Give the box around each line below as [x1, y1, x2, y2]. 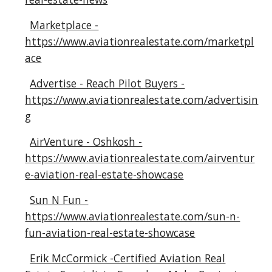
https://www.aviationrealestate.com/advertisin [25, 92, 259, 107]
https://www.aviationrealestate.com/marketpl [25, 34, 254, 49]
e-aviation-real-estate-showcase [25, 167, 184, 182]
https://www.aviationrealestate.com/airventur [25, 151, 255, 165]
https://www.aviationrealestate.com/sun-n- [25, 209, 240, 223]
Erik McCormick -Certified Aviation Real [30, 251, 226, 265]
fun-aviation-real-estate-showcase [25, 225, 195, 240]
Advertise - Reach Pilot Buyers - [30, 76, 185, 90]
